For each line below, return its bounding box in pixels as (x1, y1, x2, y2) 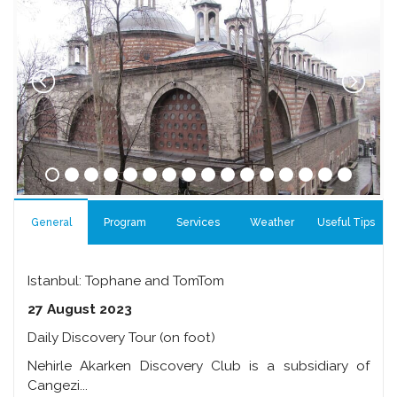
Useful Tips (316, 216, 375, 230)
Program (103, 216, 146, 230)
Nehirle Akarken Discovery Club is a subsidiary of (27, 358, 370, 375)
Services (176, 216, 221, 230)
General (30, 216, 72, 230)
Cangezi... (27, 378, 88, 394)
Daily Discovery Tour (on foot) (27, 330, 215, 346)
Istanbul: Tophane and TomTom (27, 273, 224, 290)
